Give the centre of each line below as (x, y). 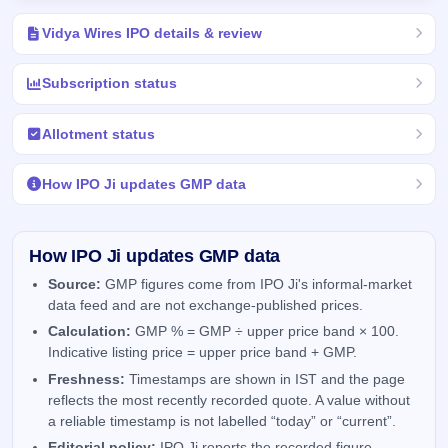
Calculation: (90, 332)
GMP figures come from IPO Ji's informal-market (257, 284)
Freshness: (87, 379)
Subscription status (109, 83)
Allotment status (98, 133)
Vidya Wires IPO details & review (151, 33)
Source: (75, 284)
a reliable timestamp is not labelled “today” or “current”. (222, 421)
